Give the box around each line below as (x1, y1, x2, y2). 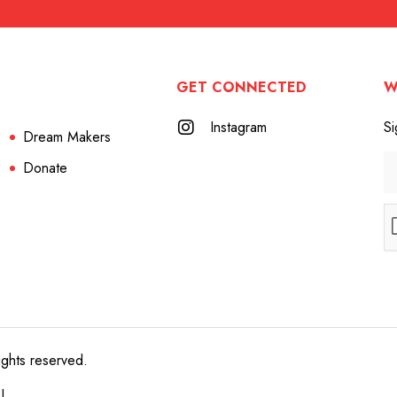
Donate (22, 157, 67, 178)
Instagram (210, 116, 268, 137)
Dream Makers (22, 126, 111, 147)
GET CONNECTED (176, 76, 307, 97)
